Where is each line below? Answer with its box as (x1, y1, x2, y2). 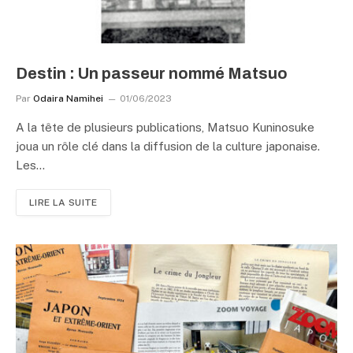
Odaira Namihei (33, 93, 103, 104)
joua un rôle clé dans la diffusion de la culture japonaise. (16, 139, 320, 153)
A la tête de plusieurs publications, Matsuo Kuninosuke (16, 121, 314, 134)
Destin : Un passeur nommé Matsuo (16, 65, 288, 82)
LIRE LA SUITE (29, 197, 98, 208)
